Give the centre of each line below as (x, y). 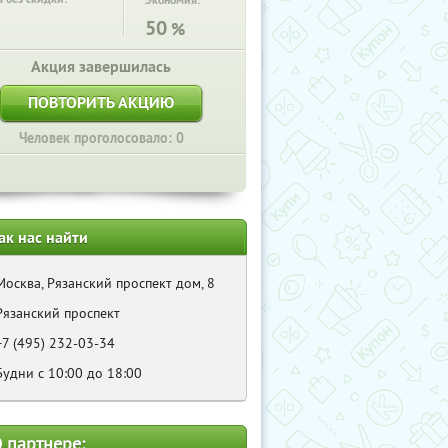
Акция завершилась (101, 66)
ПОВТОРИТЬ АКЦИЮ (101, 102)
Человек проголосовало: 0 (101, 138)
